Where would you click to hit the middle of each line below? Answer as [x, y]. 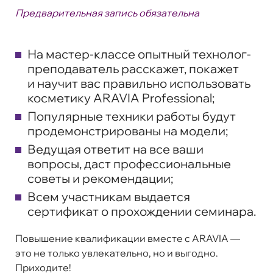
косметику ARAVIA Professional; [121, 97]
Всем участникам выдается [109, 196]
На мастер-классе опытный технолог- [139, 54]
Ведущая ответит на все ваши [115, 149]
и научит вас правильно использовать [139, 83]
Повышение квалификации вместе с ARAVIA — [128, 238]
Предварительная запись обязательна [107, 12]
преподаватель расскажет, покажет [133, 68]
